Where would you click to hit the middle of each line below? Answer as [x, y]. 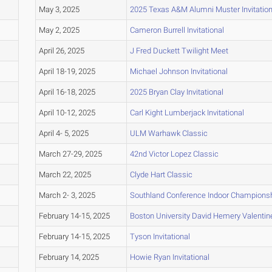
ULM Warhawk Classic [168, 134]
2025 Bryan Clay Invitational [176, 92]
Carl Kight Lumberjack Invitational [187, 113]
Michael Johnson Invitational [178, 72]
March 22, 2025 [65, 175]
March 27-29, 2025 [70, 154]
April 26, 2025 [61, 51]
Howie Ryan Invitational [169, 257]
